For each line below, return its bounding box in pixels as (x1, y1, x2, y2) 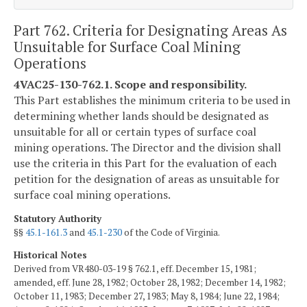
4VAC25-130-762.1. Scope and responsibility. (14, 76, 247, 92)
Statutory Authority (14, 212, 101, 225)
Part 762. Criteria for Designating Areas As (14, 20, 287, 40)
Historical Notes (14, 249, 87, 262)
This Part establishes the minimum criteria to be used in (14, 92, 291, 108)
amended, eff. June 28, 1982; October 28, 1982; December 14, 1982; (14, 276, 286, 289)
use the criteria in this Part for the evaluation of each (14, 155, 277, 171)
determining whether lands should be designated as (14, 108, 269, 123)
